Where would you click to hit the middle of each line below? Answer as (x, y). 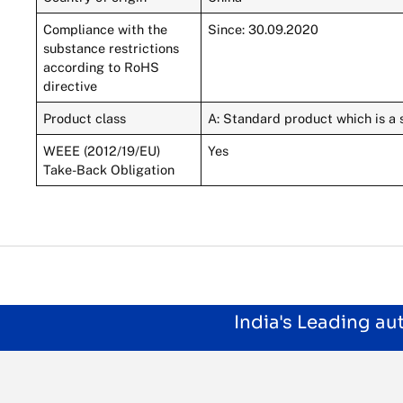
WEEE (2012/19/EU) (102, 150)
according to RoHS (102, 67)
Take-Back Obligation (109, 169)
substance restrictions (112, 48)
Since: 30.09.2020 (264, 29)
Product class (85, 118)
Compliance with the (106, 29)
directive (71, 85)
